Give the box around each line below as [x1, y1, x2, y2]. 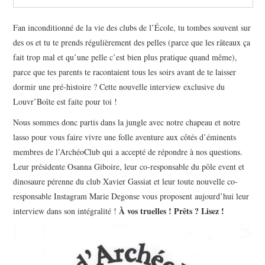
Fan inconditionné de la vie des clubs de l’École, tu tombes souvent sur [13, 22, 251, 34]
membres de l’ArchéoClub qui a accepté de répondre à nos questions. [13, 146, 243, 158]
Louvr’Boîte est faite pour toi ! [13, 96, 118, 108]
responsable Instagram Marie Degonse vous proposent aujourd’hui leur [13, 190, 250, 202]
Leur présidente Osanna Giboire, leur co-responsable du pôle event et [13, 161, 245, 173]
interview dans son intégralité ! [13, 205, 119, 217]
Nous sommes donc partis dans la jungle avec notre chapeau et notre [13, 117, 241, 128]
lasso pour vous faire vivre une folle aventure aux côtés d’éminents [13, 131, 237, 143]
